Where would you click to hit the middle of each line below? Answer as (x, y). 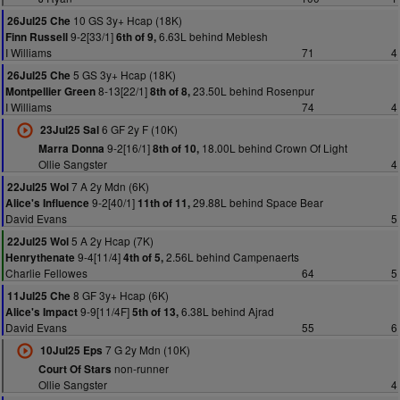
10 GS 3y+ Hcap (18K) (126, 20)
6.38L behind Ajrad (226, 311)
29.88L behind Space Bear (257, 202)
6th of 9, (136, 37)
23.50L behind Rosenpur (252, 91)
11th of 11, (164, 203)
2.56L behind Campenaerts (231, 257)
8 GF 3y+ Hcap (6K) (120, 295)
